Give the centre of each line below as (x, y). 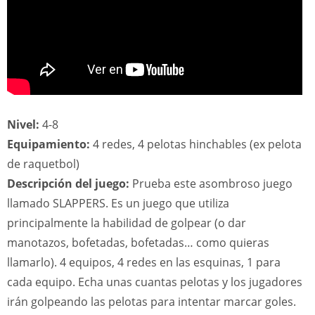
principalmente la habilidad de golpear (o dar (127, 223)
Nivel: (23, 124)
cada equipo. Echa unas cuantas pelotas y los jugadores (155, 282)
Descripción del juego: (68, 184)
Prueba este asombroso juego (211, 184)
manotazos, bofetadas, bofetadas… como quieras (138, 243)
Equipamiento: (49, 144)
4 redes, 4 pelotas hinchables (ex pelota (196, 144)
